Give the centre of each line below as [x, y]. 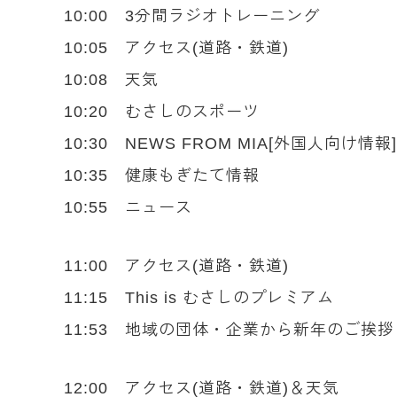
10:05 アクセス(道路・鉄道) [176, 48]
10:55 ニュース [128, 207]
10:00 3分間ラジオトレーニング [192, 16]
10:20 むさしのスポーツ [162, 112]
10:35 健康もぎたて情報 [162, 175]
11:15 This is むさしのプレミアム [199, 298]
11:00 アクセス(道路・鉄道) [176, 266]
